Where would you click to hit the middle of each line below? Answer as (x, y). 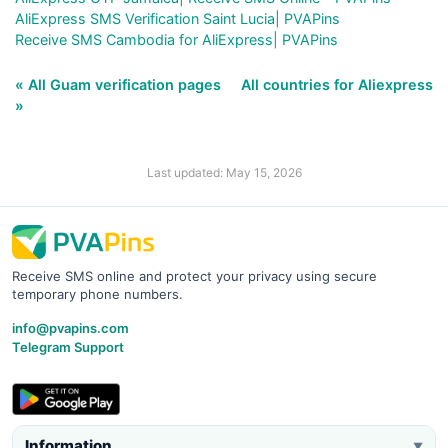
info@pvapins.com (70, 328)
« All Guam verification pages (120, 85)
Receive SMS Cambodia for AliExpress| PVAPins (176, 40)
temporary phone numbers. (97, 294)
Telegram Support (68, 347)
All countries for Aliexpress (337, 85)
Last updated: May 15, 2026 (224, 173)
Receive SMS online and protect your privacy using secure (194, 276)
